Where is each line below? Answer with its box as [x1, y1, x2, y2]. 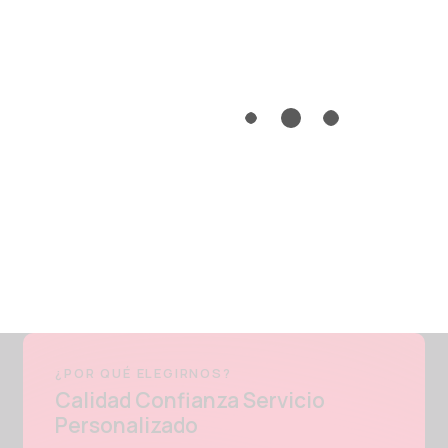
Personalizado [55, 411, 199, 440]
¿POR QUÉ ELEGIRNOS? [55, 363, 232, 382]
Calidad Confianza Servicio [55, 386, 326, 415]
